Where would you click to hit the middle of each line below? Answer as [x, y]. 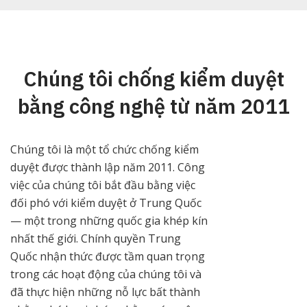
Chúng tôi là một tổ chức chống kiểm [105, 149]
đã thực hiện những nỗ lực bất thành [105, 292]
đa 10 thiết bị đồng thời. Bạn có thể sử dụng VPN [150, 9]
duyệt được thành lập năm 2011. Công [108, 167]
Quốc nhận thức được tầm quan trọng [108, 256]
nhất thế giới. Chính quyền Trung [96, 238]
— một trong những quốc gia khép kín [109, 220]
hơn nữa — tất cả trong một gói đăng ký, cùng [144, 45]
